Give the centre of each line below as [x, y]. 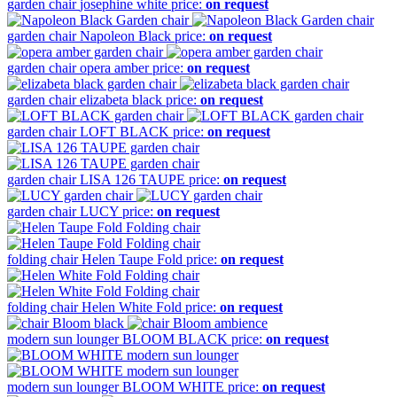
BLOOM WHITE [173, 387]
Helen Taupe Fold [132, 260]
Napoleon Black [125, 36]
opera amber [114, 68]
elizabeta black [121, 100]
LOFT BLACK [125, 132]
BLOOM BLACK [175, 339]
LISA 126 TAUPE [132, 180]
